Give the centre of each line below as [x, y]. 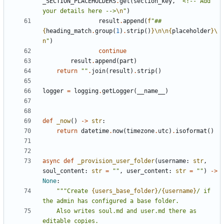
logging [86, 91]
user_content [147, 171]
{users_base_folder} [125, 191]
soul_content [63, 171]
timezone [140, 131]
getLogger [118, 91]
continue [112, 51]
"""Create [74, 191]
